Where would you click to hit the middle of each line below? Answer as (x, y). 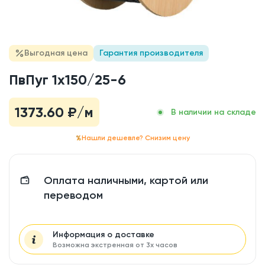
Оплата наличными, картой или (126, 180)
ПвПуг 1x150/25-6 (67, 80)
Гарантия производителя (151, 53)
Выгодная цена (56, 53)
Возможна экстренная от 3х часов (115, 245)
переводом (73, 195)
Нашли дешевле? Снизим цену (135, 138)
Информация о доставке (104, 235)
